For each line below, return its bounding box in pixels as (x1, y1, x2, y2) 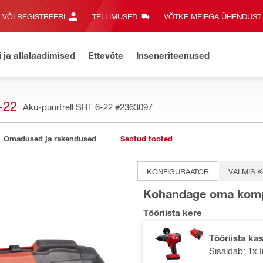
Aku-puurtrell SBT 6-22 (23, 102, 115, 112)
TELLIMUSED (92, 12, 137, 21)
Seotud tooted (120, 134, 173, 143)
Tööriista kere (143, 207, 202, 218)
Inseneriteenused (136, 49, 210, 60)
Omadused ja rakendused (4, 134, 96, 143)
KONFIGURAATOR (147, 167, 209, 176)
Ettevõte (88, 49, 123, 60)
